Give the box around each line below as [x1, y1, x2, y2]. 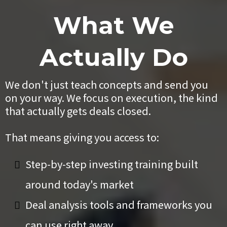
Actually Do [39, 42, 188, 72]
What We [53, 10, 174, 40]
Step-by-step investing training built [25, 156, 198, 171]
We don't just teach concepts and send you [5, 77, 208, 92]
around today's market [25, 176, 134, 192]
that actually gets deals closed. [5, 103, 151, 118]
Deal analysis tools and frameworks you [25, 197, 212, 212]
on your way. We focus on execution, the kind [5, 90, 218, 105]
